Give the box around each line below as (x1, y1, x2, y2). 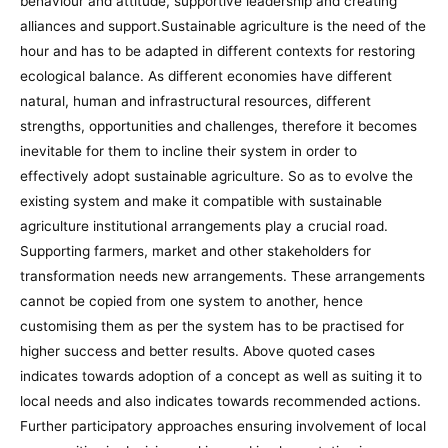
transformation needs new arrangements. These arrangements (20, 267, 425, 284)
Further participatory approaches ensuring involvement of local (20, 417, 426, 434)
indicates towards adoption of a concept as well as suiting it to (20, 367, 422, 384)
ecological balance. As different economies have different (20, 67, 392, 84)
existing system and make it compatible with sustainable (20, 192, 382, 209)
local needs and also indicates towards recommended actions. (20, 392, 421, 409)
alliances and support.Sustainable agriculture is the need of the (20, 17, 426, 34)
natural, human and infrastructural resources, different (20, 92, 371, 109)
